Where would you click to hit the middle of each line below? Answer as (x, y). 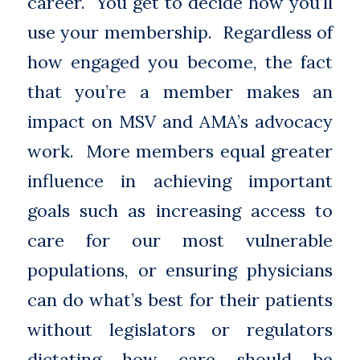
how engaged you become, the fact (180, 62)
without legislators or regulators (180, 330)
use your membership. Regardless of (180, 33)
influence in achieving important (180, 181)
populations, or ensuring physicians (180, 270)
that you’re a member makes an (180, 92)
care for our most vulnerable (180, 241)
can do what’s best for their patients (180, 300)
